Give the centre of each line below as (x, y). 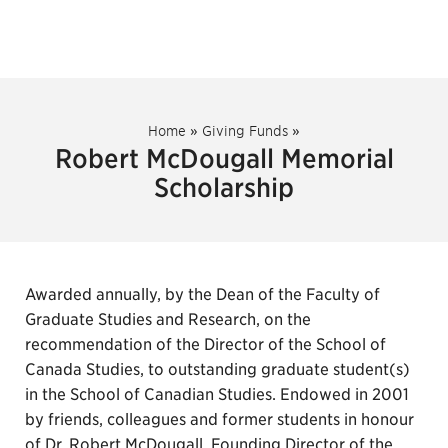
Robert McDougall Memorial (224, 158)
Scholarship (224, 187)
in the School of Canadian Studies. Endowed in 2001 (217, 394)
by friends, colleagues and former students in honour (219, 419)
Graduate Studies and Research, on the (168, 319)
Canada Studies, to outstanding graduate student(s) (217, 369)
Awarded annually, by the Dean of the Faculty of (202, 294)
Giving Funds (245, 131)
